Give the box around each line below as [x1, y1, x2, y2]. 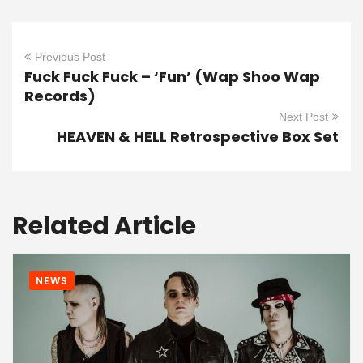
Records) [24, 86, 96, 107]
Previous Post [35, 50, 105, 64]
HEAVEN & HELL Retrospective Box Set [57, 126, 339, 147]
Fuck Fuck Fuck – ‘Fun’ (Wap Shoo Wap [24, 66, 320, 88]
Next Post [279, 110, 328, 124]
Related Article [12, 209, 196, 244]
